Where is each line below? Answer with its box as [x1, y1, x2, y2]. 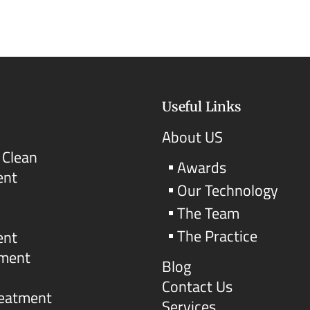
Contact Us [161, 274, 232, 298]
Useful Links [161, 98, 241, 115]
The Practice [177, 224, 258, 248]
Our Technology [177, 178, 279, 202]
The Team [177, 201, 240, 225]
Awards [177, 155, 227, 179]
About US [161, 125, 223, 149]
